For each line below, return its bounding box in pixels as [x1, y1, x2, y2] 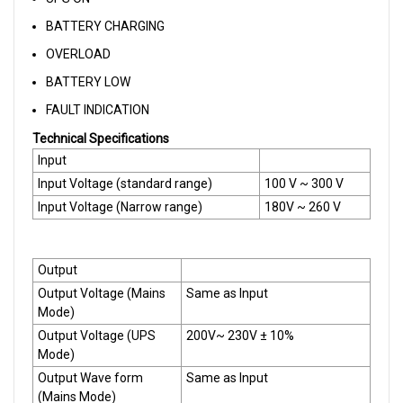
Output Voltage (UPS [38, 328, 156, 343]
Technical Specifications [32, 131, 169, 146]
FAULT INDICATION [46, 103, 149, 117]
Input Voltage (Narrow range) [38, 200, 202, 214]
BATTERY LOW [46, 75, 130, 89]
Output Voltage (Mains [38, 286, 166, 300]
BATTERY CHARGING [46, 19, 165, 33]
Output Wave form [38, 371, 143, 385]
